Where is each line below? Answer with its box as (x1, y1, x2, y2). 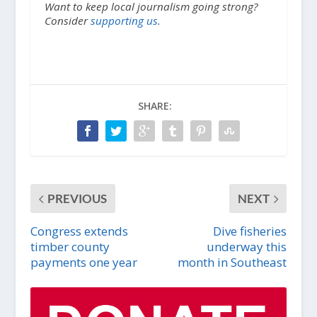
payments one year (30, 254, 137, 270)
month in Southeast (178, 254, 287, 270)
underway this (207, 238, 287, 255)
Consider (44, 13, 91, 28)
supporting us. (90, 13, 161, 28)
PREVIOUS (47, 191, 107, 206)
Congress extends (30, 223, 128, 239)
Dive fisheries (213, 223, 287, 239)
